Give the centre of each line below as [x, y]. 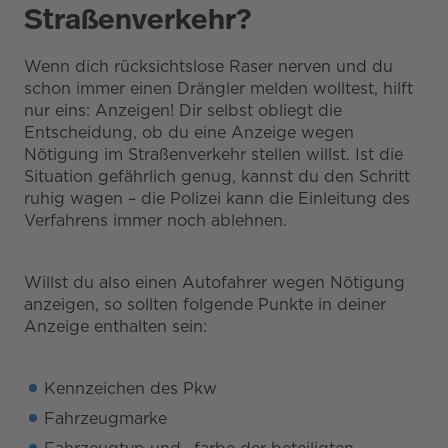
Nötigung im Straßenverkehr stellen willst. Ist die [213, 154]
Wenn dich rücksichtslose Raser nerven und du [208, 66]
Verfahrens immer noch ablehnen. [155, 220]
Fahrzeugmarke [105, 418]
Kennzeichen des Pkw [130, 388]
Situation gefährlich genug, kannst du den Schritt [217, 176]
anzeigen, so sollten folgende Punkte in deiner [205, 304]
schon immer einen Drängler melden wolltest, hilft [218, 88]
